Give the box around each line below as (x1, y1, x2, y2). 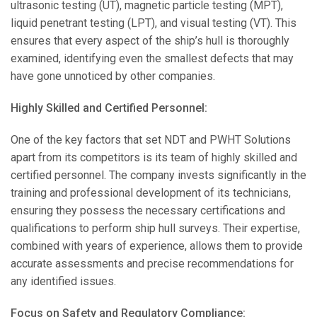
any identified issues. (11, 275, 116, 288)
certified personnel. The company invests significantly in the (11, 168, 306, 182)
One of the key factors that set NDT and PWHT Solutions (11, 133, 291, 146)
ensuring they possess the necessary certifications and (11, 204, 285, 217)
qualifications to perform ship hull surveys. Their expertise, (11, 221, 300, 235)
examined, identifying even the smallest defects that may (11, 52, 294, 65)
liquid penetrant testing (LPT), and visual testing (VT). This (11, 16, 296, 30)
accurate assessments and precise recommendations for (11, 257, 294, 270)
